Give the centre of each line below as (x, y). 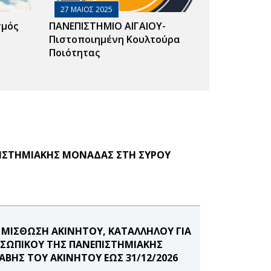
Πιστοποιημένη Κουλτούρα (114, 39)
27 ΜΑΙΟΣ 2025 (86, 9)
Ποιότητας (74, 52)
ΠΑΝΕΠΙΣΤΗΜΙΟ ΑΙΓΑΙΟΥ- (107, 26)
